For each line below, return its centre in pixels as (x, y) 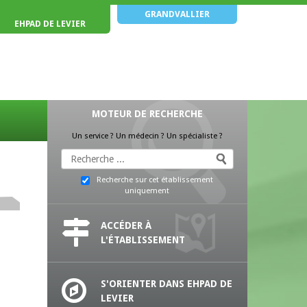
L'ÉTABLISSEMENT (143, 240)
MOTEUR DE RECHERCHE (147, 114)
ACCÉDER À (126, 226)
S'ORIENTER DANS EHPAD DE (166, 284)
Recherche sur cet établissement (155, 180)
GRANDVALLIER (177, 14)
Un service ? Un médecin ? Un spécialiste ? (147, 136)
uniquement (147, 191)
